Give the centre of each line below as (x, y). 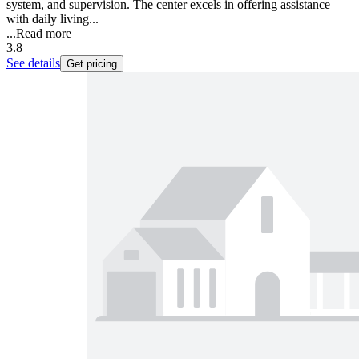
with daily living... (52, 18)
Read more (44, 33)
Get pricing (92, 63)
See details (33, 63)
